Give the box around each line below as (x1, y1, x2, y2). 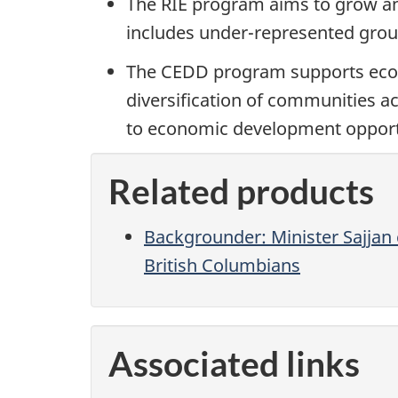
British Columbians (144, 252, 300, 277)
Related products (108, 171, 374, 212)
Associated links (108, 343, 360, 385)
